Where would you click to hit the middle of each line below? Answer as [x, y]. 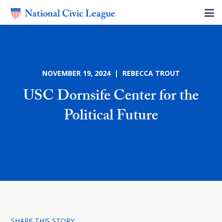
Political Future [111, 117]
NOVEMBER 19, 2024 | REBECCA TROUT [111, 73]
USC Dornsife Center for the [111, 97]
